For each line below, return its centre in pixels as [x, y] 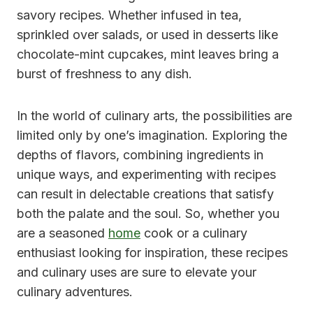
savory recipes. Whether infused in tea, [129, 15]
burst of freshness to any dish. [104, 73]
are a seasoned [63, 233]
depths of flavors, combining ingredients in [140, 154]
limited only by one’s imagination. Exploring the [152, 135]
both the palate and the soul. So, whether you [148, 213]
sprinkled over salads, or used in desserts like [147, 34]
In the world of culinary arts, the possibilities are [154, 115]
